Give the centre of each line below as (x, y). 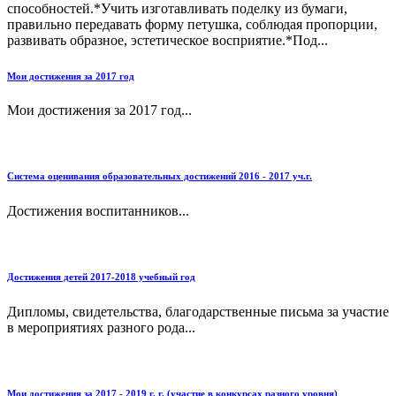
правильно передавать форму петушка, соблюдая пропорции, (192, 24)
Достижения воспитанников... (98, 211)
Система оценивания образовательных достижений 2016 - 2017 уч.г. (160, 176)
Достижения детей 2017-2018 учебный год (101, 277)
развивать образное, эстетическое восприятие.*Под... (168, 40)
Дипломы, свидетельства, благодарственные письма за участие (198, 312)
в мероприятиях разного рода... (101, 328)
